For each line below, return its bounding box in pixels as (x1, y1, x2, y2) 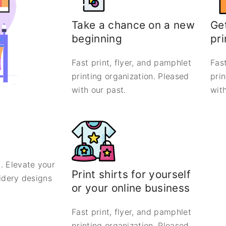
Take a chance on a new (72, 19, 195, 32)
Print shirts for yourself (72, 168, 191, 181)
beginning (72, 32, 122, 45)
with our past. (72, 85, 126, 95)
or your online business (72, 182, 190, 195)
